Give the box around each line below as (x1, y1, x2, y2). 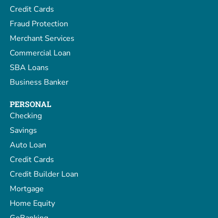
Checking (10, 110, 42, 122)
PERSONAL (10, 99, 51, 109)
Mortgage (10, 183, 44, 195)
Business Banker (10, 77, 69, 88)
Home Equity (10, 198, 55, 209)
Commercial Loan (10, 48, 71, 59)
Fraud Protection (10, 18, 68, 30)
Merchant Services (10, 33, 74, 44)
